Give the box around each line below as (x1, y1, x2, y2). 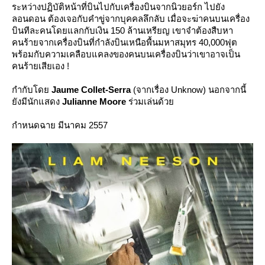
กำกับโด (12, 85, 51, 95)
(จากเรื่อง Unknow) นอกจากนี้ (131, 85, 246, 95)
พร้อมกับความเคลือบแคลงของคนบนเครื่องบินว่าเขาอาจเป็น (12, 49, 240, 59)
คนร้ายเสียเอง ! (12, 61, 69, 71)
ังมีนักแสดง (12, 96, 62, 106)
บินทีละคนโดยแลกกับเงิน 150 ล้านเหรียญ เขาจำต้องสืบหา (12, 25, 233, 35)
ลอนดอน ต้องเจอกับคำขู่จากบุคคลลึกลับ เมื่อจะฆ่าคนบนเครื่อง (12, 14, 250, 24)
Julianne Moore (62, 96, 126, 106)
